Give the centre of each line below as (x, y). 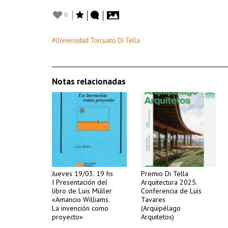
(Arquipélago (161, 208)
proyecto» (67, 217)
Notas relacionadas (89, 81)
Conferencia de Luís (171, 191)
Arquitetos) (158, 217)
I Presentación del (80, 182)
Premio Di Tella (165, 174)
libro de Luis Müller (82, 191)
